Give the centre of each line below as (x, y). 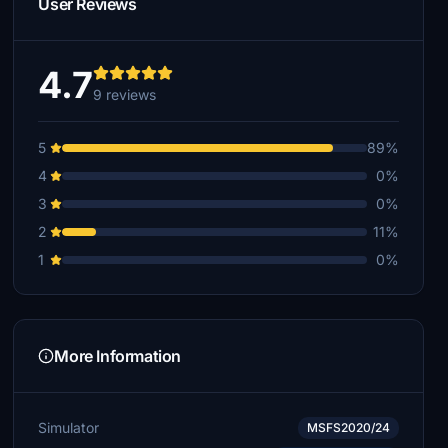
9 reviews (125, 94)
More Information (117, 356)
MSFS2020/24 (348, 427)
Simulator (69, 427)
